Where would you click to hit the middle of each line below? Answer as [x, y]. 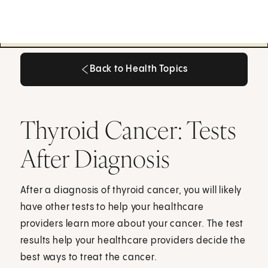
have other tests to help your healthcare [112, 207]
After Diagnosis [95, 158]
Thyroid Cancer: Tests [128, 130]
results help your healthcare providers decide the [133, 240]
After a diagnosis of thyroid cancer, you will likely [131, 190]
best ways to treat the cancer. [89, 257]
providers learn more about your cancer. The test [132, 224]
